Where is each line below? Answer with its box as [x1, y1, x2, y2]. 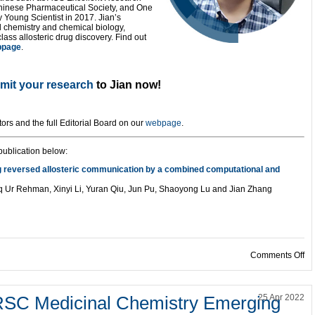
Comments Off [250, 250, 304, 260]
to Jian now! [94, 79, 161, 91]
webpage [146, 118, 181, 128]
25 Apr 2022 [258, 292, 304, 302]
